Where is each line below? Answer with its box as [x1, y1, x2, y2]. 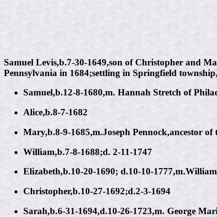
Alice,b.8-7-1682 [23, 107, 88, 118]
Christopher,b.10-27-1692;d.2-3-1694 [23, 186, 170, 196]
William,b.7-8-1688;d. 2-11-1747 [23, 146, 152, 157]
